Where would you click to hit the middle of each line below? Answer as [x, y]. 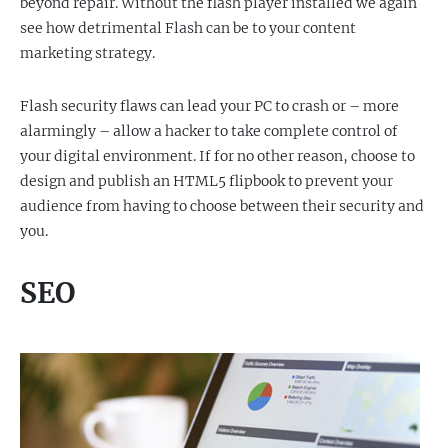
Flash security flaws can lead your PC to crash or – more [209, 106]
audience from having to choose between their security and [222, 206]
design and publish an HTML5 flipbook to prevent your [206, 181]
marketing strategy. [87, 53]
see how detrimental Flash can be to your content [188, 28]
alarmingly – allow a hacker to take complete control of [209, 131]
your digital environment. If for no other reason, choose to [217, 156]
